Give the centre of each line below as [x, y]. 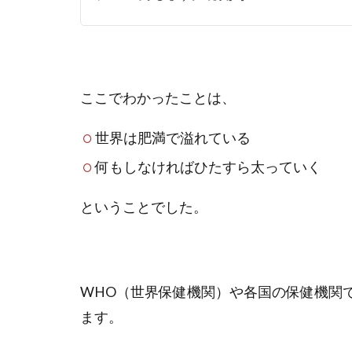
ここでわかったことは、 [158, 98]
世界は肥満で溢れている [172, 138]
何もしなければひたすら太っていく [208, 167]
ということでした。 [144, 207]
